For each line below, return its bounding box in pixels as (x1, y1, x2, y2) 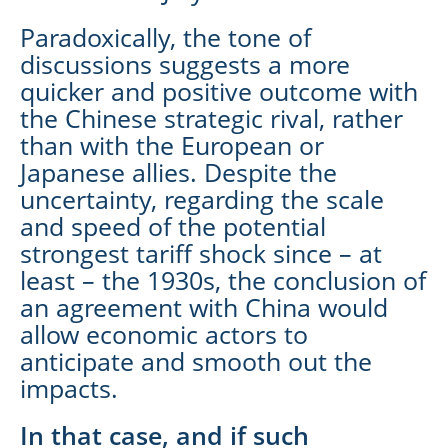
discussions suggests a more (20, 46, 350, 81)
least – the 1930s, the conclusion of (20, 262, 426, 297)
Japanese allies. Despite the (20, 154, 337, 189)
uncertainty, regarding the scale (20, 181, 384, 216)
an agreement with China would (20, 289, 388, 324)
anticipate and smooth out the (20, 343, 372, 378)
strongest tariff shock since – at (20, 235, 382, 270)
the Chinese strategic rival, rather (20, 100, 403, 135)
